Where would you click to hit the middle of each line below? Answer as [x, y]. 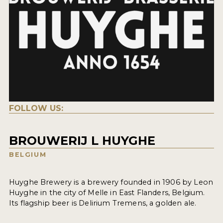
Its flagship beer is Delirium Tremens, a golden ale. [103, 203]
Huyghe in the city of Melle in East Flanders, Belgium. [107, 193]
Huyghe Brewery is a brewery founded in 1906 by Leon [111, 182]
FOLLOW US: [36, 109]
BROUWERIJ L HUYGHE [82, 141]
